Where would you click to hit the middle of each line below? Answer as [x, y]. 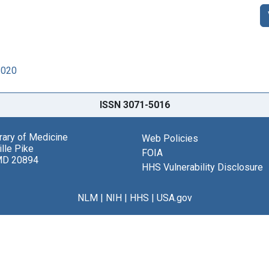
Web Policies [170, 138]
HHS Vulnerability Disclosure [202, 167]
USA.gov [174, 198]
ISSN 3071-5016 [134, 104]
